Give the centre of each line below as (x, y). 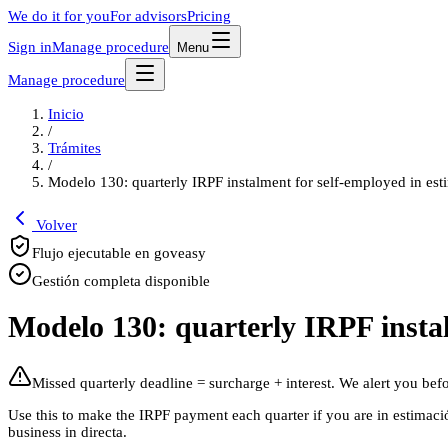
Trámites (74, 148)
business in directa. (67, 432)
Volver (54, 225)
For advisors (148, 16)
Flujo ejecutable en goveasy (119, 253)
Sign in (30, 47)
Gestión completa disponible (121, 281)
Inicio (66, 114)
